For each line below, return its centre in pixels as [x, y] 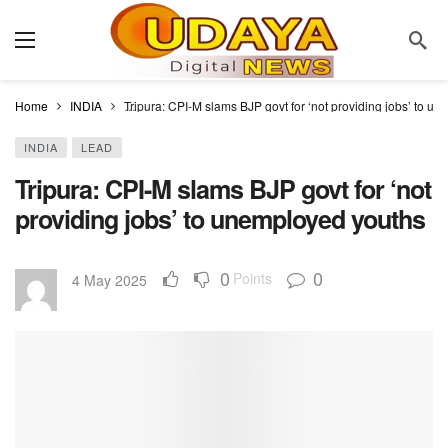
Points [252, 278]
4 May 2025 [109, 280]
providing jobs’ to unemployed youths [220, 219]
